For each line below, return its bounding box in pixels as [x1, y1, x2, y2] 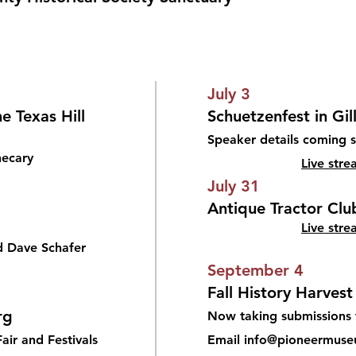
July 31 [207, 176, 260, 195]
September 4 [207, 261, 304, 280]
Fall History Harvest [207, 283, 353, 302]
